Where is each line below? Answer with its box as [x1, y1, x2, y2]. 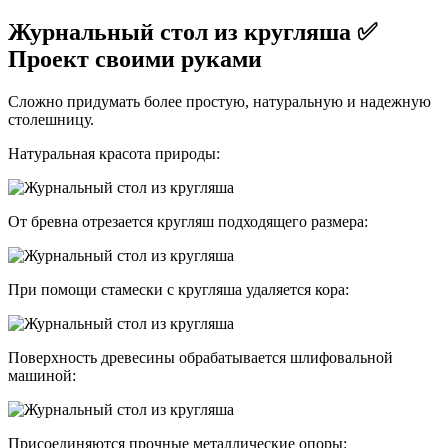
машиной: [8, 366, 76, 384]
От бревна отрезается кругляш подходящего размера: [8, 212, 368, 230]
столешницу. [8, 110, 94, 128]
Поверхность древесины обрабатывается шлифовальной [8, 348, 393, 366]
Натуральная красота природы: [8, 144, 220, 162]
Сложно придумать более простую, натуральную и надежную [8, 92, 431, 110]
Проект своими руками [8, 45, 262, 72]
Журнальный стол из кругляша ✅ [8, 18, 377, 45]
